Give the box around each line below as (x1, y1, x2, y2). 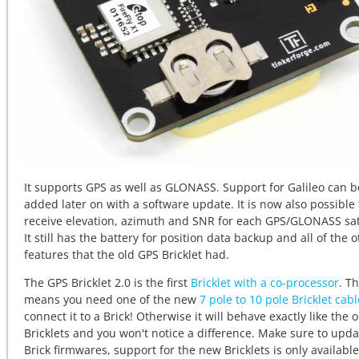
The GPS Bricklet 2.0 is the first (24, 275, 191, 291)
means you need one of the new (24, 292, 200, 308)
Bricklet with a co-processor (191, 275, 339, 291)
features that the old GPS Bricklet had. (24, 247, 229, 263)
